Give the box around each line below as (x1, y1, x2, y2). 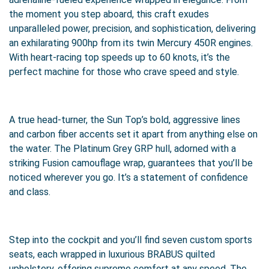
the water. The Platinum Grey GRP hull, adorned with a (9, 143, 236, 154)
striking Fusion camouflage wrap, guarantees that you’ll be (9, 157, 253, 169)
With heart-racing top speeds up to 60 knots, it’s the (9, 52, 230, 63)
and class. (9, 186, 50, 198)
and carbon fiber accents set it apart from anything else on (9, 128, 258, 140)
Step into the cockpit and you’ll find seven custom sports (9, 234, 252, 246)
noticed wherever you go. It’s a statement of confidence (9, 172, 248, 183)
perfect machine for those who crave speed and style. (9, 66, 239, 77)
